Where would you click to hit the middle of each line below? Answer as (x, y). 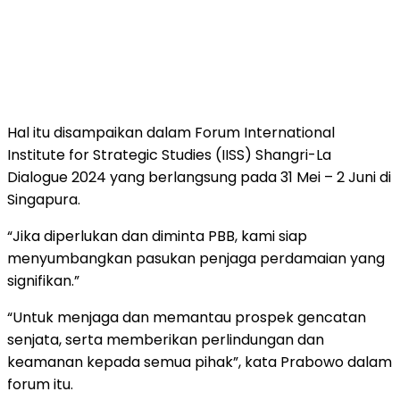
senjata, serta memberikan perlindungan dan (166, 339)
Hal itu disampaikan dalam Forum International (171, 132)
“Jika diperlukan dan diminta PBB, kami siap (157, 236)
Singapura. (44, 199)
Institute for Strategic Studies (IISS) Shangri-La (169, 154)
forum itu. (40, 384)
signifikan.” (43, 280)
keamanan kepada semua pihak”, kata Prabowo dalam (200, 362)
